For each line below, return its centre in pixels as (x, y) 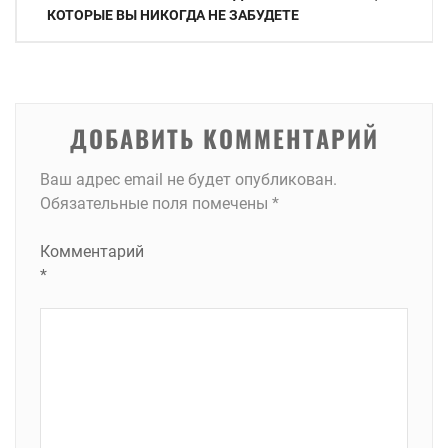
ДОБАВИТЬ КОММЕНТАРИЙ (224, 138)
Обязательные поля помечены (156, 203)
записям (55, 56)
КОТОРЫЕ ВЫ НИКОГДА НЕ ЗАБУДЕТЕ (173, 15)
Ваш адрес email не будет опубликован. (188, 179)
